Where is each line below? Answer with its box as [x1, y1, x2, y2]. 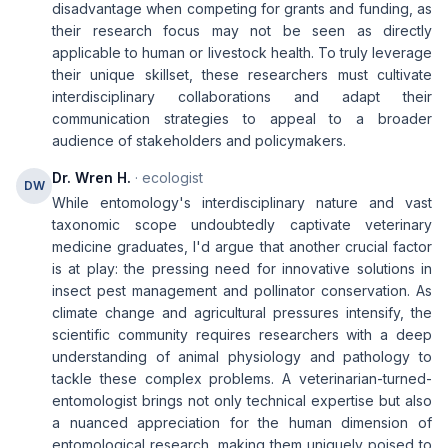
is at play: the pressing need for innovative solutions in [52, 260, 432, 277]
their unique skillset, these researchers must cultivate [52, 66, 432, 83]
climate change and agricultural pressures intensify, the [52, 304, 432, 321]
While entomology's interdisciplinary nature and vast [52, 194, 432, 211]
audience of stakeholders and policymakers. [52, 132, 346, 149]
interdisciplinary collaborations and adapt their [52, 88, 432, 105]
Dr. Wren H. [52, 169, 131, 186]
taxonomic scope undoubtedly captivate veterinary [52, 216, 432, 233]
